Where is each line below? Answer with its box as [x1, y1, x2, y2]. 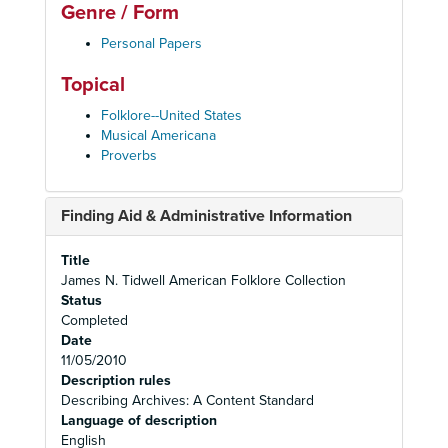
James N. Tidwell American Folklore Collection [61, 272, 346, 289]
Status [61, 292, 102, 309]
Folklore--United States [101, 107, 242, 124]
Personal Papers [101, 35, 202, 52]
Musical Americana [101, 127, 216, 144]
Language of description [61, 412, 217, 429]
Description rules [61, 372, 171, 389]
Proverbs [101, 147, 157, 164]
